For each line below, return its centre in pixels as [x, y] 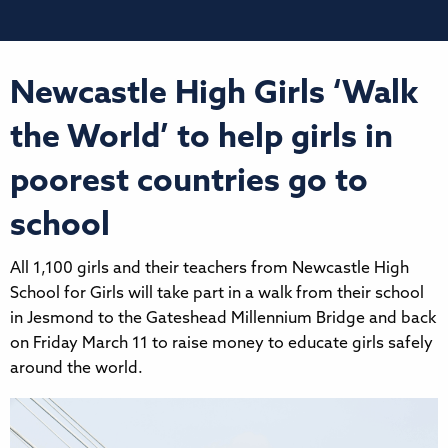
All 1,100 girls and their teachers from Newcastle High [209, 268]
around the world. [76, 368]
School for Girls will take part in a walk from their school [217, 293]
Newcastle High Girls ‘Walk [214, 94]
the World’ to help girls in [201, 138]
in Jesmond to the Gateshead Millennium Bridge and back [223, 318]
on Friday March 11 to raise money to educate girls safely [221, 343]
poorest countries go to [189, 182]
